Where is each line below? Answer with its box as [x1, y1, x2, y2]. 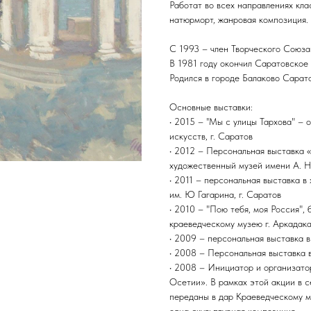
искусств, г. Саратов [169, 130, 253, 142]
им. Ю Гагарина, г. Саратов [169, 188, 281, 200]
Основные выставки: [169, 101, 253, 112]
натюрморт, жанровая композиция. [169, 13, 308, 25]
